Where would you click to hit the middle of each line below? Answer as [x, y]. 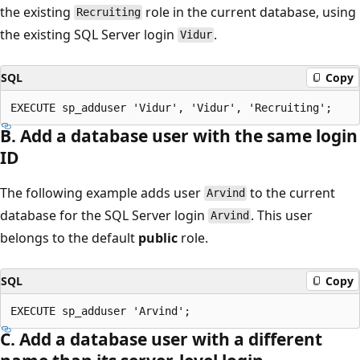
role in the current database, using [250, 12]
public [158, 237]
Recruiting [108, 12]
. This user [282, 215]
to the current [291, 192]
